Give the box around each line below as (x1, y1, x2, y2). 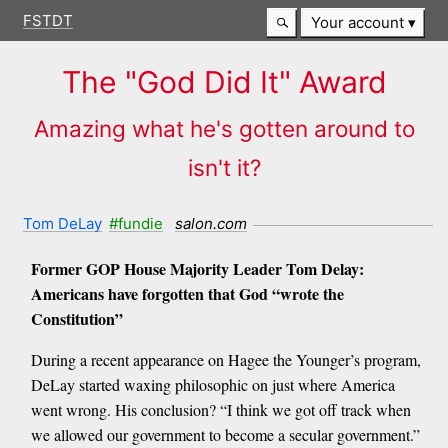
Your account (310, 13, 404, 33)
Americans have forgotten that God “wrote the (30, 282, 344, 306)
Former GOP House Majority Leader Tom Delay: (30, 257, 364, 281)
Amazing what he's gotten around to (33, 115, 415, 143)
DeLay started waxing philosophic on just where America (30, 374, 395, 396)
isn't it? (187, 154, 261, 182)
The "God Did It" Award (61, 64, 387, 101)
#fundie (109, 213, 164, 233)
